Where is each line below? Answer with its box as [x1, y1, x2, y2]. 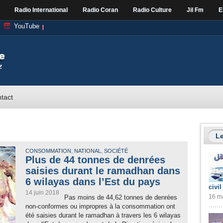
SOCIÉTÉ [104, 148, 128, 154]
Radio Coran [83, 6, 118, 13]
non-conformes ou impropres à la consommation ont [25, 203, 175, 210]
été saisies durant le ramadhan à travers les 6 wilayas [25, 212, 181, 219]
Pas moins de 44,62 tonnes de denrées [64, 194, 177, 201]
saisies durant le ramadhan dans [25, 165, 180, 176]
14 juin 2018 [25, 189, 59, 196]
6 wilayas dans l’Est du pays [25, 176, 160, 187]
